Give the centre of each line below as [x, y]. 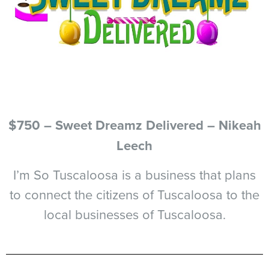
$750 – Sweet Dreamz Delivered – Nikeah [134, 125]
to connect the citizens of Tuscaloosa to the [134, 194]
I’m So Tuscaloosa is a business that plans [134, 174]
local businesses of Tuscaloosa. [134, 214]
